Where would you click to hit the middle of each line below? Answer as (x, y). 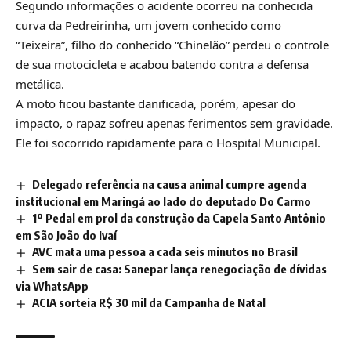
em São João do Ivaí (66, 235)
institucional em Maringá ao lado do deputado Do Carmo (163, 202)
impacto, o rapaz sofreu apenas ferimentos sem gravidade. (174, 123)
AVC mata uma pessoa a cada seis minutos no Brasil (165, 251)
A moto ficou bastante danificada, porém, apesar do (156, 104)
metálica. (40, 84)
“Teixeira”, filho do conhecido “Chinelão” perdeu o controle (172, 45)
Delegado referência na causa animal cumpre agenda (170, 185)
